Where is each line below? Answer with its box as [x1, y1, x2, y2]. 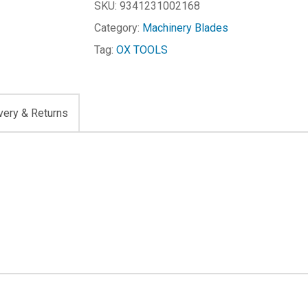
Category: [93, 21, 142, 34]
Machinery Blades [142, 21, 228, 34]
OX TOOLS [115, 43, 168, 56]
